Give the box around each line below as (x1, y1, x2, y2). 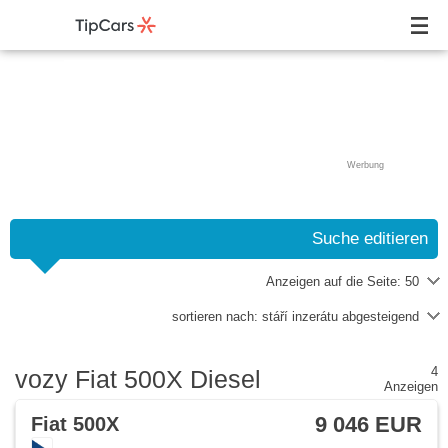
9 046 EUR (315, 412, 422, 437)
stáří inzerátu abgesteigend (262, 309, 419, 324)
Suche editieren (312, 229, 428, 248)
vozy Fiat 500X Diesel (15, 364, 261, 393)
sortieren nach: (172, 309, 262, 324)
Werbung (347, 160, 384, 170)
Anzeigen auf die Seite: (266, 274, 405, 289)
